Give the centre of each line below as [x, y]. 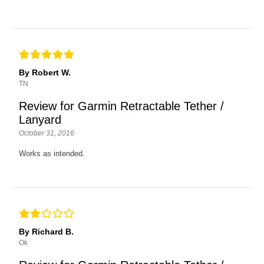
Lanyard [40, 119]
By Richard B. [47, 231]
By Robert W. [45, 72]
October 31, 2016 [47, 133]
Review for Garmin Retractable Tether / [122, 106]
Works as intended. [52, 153]
